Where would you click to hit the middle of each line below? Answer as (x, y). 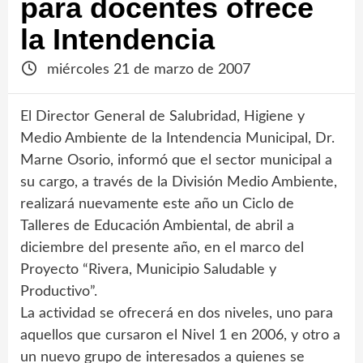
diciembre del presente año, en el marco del (162, 248)
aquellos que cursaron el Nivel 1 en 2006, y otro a (180, 335)
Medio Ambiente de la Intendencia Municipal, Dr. (177, 139)
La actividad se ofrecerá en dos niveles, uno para (177, 314)
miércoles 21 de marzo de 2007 (146, 70)
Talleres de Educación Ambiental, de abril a (157, 226)
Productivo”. (59, 292)
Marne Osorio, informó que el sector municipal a (176, 160)
